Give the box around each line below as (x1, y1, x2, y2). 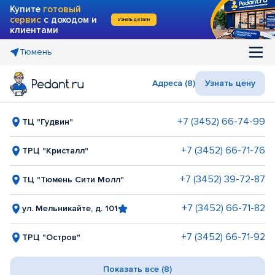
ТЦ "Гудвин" (22, 116, 73, 127)
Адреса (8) (152, 78, 195, 88)
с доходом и (41, 14, 97, 25)
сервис (10, 14, 41, 25)
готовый (43, 3, 81, 15)
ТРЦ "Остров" (22, 231, 80, 242)
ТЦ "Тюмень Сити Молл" (22, 174, 124, 185)
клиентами (10, 24, 58, 36)
